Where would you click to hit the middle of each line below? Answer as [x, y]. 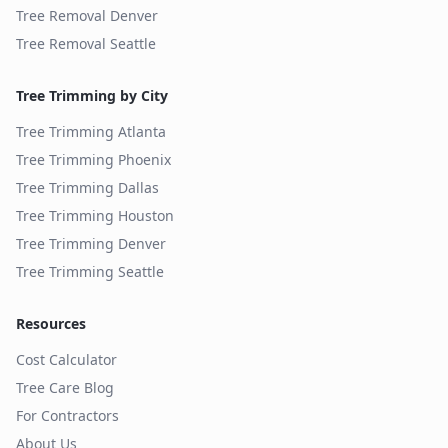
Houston [146, 215]
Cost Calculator [66, 359]
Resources [51, 323]
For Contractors [67, 415]
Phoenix [144, 159]
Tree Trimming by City [92, 95]
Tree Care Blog [65, 387]
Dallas [138, 187]
